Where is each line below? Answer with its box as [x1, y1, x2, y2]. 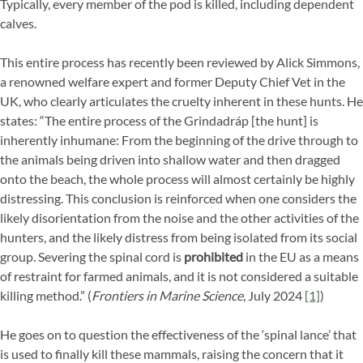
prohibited [184, 249, 243, 265]
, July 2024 [243, 288, 305, 304]
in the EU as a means [243, 249, 359, 265]
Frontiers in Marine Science [92, 288, 243, 304]
